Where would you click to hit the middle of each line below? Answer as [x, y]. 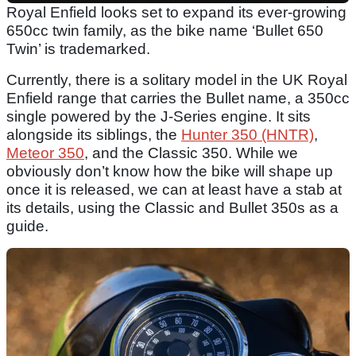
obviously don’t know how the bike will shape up [170, 172]
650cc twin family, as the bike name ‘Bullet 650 [165, 31]
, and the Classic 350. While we [191, 153]
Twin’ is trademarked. [78, 49]
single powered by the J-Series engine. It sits [159, 117]
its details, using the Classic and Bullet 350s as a [172, 208]
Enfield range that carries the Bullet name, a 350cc [178, 99]
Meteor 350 [45, 153]
